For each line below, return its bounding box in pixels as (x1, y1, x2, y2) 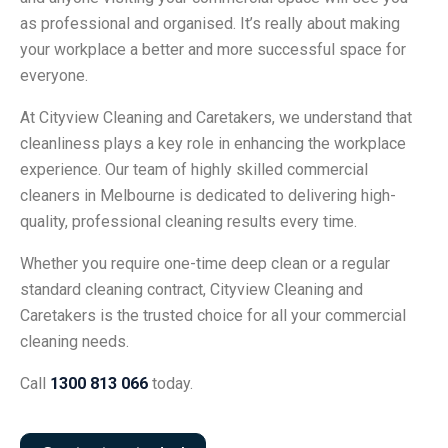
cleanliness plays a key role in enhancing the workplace (20, 134, 406, 154)
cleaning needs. (20, 332, 129, 352)
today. (148, 374, 193, 394)
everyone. (20, 66, 88, 86)
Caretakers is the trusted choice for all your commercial (20, 306, 406, 326)
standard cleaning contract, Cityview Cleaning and (20, 280, 363, 300)
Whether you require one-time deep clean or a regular (20, 254, 390, 274)
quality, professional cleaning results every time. (20, 212, 357, 232)
